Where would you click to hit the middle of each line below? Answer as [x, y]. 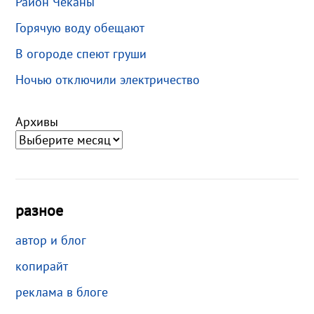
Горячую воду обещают [80, 27]
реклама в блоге [62, 292]
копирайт [42, 266]
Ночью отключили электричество [108, 79]
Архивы [37, 121]
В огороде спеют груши [81, 53]
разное [40, 210]
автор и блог [51, 240]
